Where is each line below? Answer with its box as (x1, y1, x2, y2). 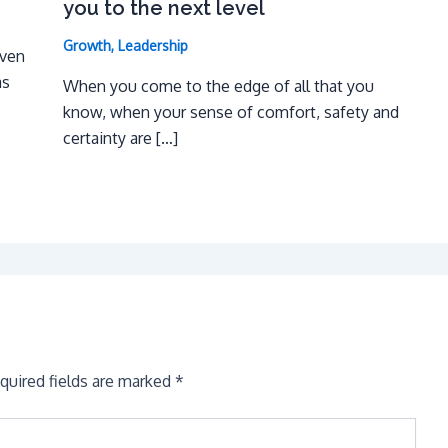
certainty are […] (62, 128, 178, 149)
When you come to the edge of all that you (62, 76, 374, 97)
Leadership (117, 37, 188, 55)
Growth (62, 37, 111, 55)
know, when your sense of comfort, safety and (62, 102, 399, 123)
